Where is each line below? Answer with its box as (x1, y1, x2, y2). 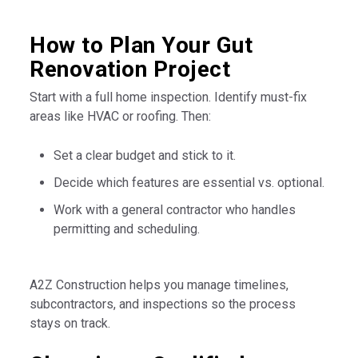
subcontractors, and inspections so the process (30, 296, 296, 312)
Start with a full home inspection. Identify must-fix (30, 89, 308, 105)
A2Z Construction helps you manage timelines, (30, 276, 289, 292)
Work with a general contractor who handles (54, 201, 296, 217)
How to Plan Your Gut (30, 31, 253, 58)
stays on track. (30, 315, 111, 331)
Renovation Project (30, 55, 231, 82)
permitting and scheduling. (54, 221, 201, 237)
